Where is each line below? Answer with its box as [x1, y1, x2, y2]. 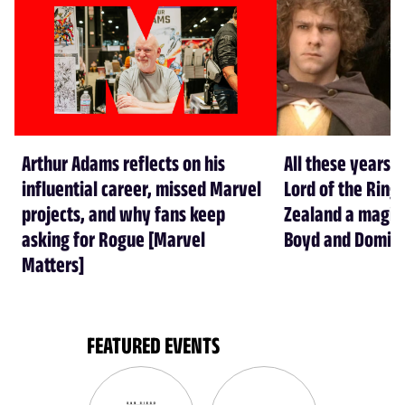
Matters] [22, 250, 84, 277]
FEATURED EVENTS [87, 331, 220, 358]
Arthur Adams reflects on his [22, 149, 225, 175]
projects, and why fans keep [22, 200, 225, 226]
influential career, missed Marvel [22, 174, 261, 201]
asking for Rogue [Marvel [22, 225, 205, 251]
